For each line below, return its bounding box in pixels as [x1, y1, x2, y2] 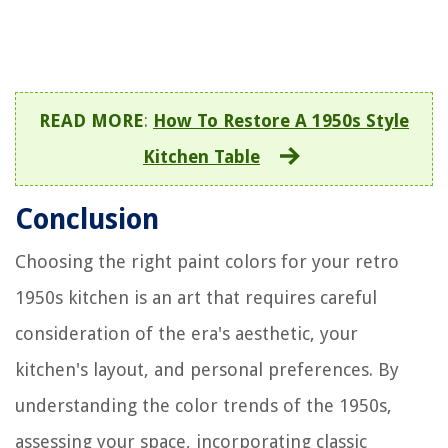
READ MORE [39, 109, 144, 131]
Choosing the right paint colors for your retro [15, 250, 399, 272]
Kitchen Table [143, 145, 260, 167]
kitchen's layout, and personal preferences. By [15, 358, 399, 380]
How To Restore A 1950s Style [153, 109, 409, 131]
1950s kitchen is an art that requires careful [15, 286, 377, 308]
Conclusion [15, 202, 159, 236]
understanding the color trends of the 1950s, [15, 394, 392, 416]
